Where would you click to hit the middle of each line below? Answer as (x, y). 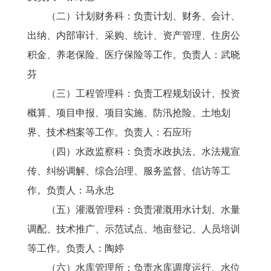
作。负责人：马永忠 (76, 190)
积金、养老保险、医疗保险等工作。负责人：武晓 (134, 55)
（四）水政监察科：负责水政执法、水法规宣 (134, 152)
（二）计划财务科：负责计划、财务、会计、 (134, 16)
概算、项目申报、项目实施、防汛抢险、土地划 (129, 113)
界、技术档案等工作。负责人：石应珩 (109, 132)
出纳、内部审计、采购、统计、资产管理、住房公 (134, 35)
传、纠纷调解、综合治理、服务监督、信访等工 (129, 171)
